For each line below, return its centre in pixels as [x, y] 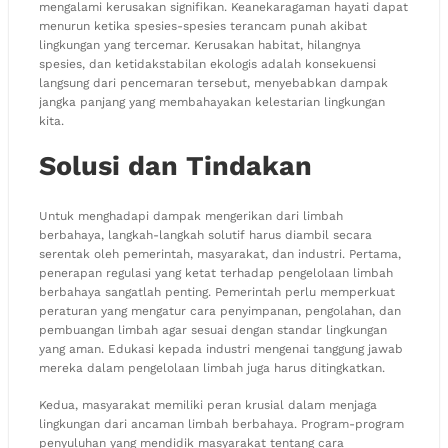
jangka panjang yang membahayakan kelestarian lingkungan [212, 102]
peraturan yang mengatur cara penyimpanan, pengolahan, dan [220, 310]
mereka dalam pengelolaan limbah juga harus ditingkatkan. [212, 367]
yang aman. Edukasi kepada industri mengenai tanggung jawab [221, 348]
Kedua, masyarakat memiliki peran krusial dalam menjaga [208, 404]
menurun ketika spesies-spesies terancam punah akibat [203, 26]
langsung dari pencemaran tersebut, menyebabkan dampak [213, 83]
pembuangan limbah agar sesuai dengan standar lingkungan [213, 329]
